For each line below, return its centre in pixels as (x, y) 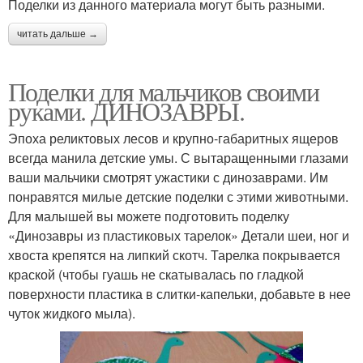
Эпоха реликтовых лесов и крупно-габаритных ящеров (173, 138)
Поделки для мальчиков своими (164, 91)
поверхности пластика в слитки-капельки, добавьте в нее (179, 293)
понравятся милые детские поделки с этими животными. (178, 196)
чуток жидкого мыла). (72, 313)
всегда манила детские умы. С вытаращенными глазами (178, 157)
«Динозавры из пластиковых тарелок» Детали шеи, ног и (179, 235)
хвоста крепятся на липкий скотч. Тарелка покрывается (174, 254)
